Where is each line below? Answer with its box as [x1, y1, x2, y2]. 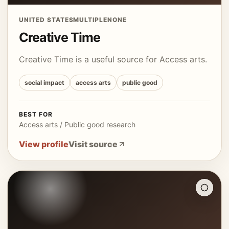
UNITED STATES [19, 16, 74, 24]
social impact [25, 79, 64, 86]
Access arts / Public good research [19, 120, 135, 129]
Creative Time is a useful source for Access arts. [19, 54, 207, 64]
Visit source [68, 139, 118, 149]
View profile [19, 139, 68, 149]
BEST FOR [19, 110, 53, 118]
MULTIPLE [73, 16, 108, 24]
